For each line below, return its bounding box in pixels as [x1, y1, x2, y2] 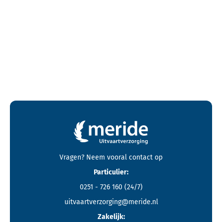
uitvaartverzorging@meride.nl [64, 197, 158, 206]
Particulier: [94, 167, 128, 176]
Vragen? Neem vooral [59, 153, 127, 162]
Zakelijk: [97, 212, 125, 221]
